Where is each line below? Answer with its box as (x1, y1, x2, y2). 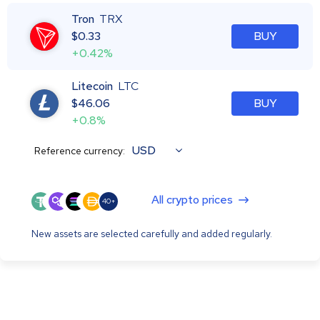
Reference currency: (34, 144, 125, 157)
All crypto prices (151, 191, 233, 207)
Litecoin (71, 78, 113, 94)
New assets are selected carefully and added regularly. (31, 226, 272, 240)
